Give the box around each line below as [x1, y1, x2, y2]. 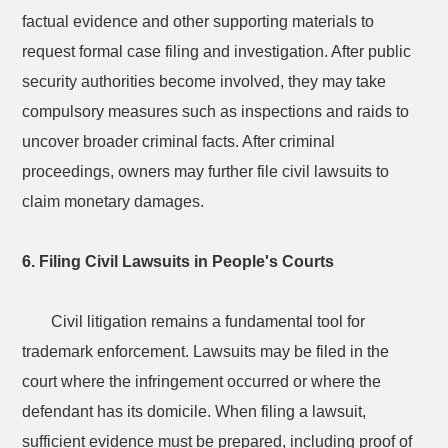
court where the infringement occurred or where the [22, 372, 382, 390]
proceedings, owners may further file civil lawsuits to [22, 162, 390, 180]
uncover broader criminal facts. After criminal [22, 132, 336, 150]
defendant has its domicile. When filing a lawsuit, [22, 402, 367, 420]
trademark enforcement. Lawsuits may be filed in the [22, 342, 390, 360]
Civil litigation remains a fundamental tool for [50, 312, 365, 330]
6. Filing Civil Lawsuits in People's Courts [22, 252, 335, 270]
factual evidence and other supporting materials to [22, 12, 375, 30]
